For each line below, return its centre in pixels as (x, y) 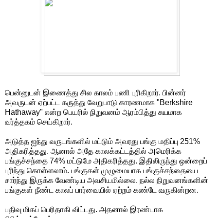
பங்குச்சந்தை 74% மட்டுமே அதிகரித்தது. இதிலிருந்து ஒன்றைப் (106, 161)
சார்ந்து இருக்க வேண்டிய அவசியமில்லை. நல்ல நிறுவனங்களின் (107, 180)
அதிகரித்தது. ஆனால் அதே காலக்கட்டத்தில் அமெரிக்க (93, 151)
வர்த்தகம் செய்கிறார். (39, 122)
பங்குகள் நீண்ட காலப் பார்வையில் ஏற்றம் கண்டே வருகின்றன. (102, 190)
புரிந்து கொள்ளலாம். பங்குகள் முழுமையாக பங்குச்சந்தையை (101, 170)
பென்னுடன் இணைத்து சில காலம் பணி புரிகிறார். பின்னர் (95, 92)
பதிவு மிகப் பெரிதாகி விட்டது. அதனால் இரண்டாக (84, 209)
